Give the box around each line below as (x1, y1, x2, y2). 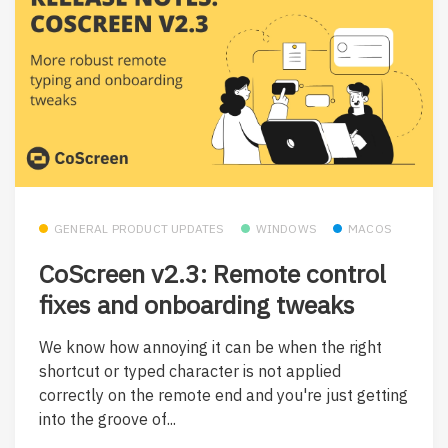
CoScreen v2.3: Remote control (39, 257, 386, 291)
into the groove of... (39, 408, 176, 429)
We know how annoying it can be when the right (39, 336, 382, 357)
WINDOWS (255, 220, 318, 236)
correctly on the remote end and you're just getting (39, 384, 408, 405)
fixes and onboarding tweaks (39, 288, 355, 322)
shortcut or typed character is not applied (39, 360, 341, 381)
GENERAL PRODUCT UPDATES (54, 220, 225, 236)
